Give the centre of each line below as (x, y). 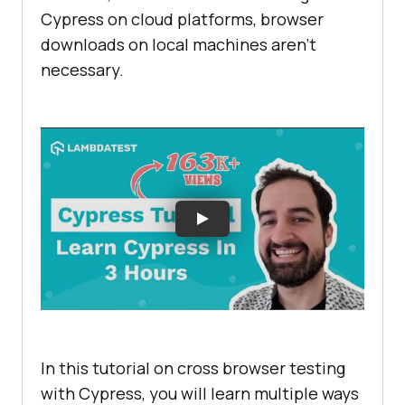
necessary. (82, 70)
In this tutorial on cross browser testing (193, 367)
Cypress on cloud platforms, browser (182, 19)
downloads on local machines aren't (179, 45)
